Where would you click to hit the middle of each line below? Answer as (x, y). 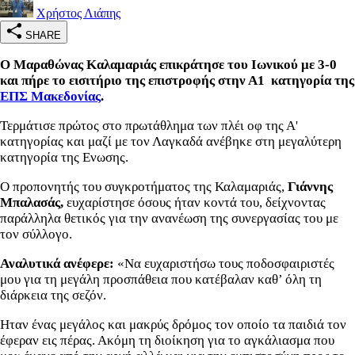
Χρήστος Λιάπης (78, 13)
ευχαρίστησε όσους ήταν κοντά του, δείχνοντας (196, 202)
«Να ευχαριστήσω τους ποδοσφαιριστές (226, 263)
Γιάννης (310, 186)
